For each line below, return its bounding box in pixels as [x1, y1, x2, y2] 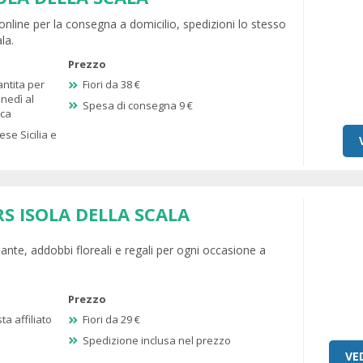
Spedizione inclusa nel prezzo [83, 332, 231, 348]
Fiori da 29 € [83, 312, 140, 327]
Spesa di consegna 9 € [83, 97, 193, 113]
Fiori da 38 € [83, 77, 140, 92]
